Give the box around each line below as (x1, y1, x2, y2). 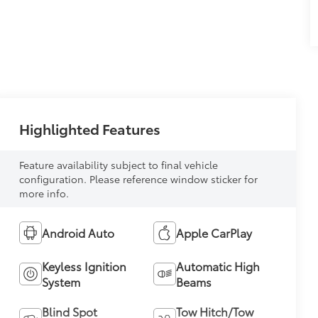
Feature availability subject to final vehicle (18, 157, 218, 172)
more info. (18, 185, 69, 200)
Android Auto (41, 224, 114, 241)
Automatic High (175, 257, 260, 274)
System (41, 273, 80, 290)
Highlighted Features (18, 118, 160, 138)
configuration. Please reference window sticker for (18, 171, 258, 186)
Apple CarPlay (175, 224, 252, 241)
